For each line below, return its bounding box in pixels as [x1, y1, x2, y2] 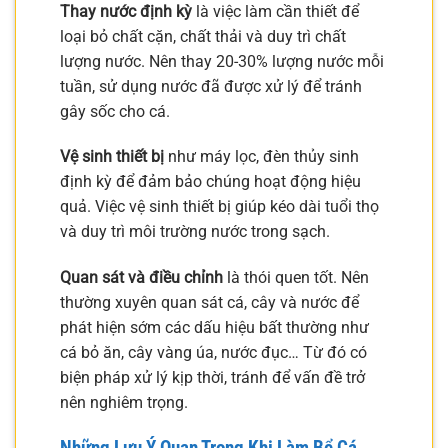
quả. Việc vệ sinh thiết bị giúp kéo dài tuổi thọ [60, 197, 379, 217]
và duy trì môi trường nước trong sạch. [60, 222, 330, 242]
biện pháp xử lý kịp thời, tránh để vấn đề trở [60, 368, 365, 388]
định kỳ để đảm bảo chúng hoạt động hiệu [60, 172, 361, 192]
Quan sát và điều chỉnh [60, 268, 223, 288]
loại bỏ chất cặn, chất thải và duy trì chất [60, 26, 346, 46]
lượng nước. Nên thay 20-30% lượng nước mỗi [60, 51, 384, 71]
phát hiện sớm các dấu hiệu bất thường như [60, 318, 369, 338]
